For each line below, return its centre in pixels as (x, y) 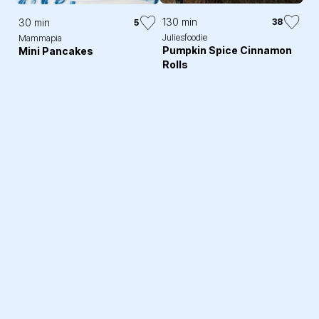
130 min (180, 21)
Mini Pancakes (56, 51)
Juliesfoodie (185, 37)
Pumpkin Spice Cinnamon (227, 50)
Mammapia (41, 38)
